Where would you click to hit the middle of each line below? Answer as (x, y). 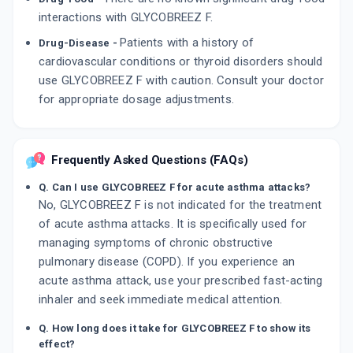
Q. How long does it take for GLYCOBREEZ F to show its (175, 329)
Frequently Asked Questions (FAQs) (150, 160)
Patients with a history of (187, 43)
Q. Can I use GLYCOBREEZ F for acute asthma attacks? (175, 188)
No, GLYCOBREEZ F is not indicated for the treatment (180, 205)
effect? (57, 344)
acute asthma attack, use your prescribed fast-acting (181, 281)
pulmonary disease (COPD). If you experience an (167, 262)
